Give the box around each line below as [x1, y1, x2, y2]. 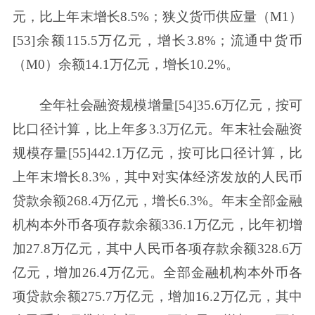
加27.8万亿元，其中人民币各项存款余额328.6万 [12, 241, 303, 257]
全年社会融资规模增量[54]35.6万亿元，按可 [39, 98, 303, 113]
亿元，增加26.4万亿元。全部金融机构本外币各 [12, 265, 303, 281]
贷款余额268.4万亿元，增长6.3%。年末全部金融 [12, 193, 303, 209]
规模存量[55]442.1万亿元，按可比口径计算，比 [12, 146, 303, 161]
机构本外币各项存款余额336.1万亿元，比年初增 [12, 217, 303, 233]
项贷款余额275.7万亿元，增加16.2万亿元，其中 [12, 289, 303, 304]
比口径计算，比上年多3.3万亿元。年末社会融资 [12, 122, 303, 137]
